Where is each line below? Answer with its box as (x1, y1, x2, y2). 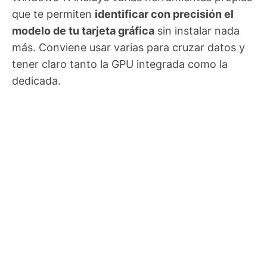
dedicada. (12, 74, 61, 87)
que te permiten (12, 7, 95, 20)
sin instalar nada (154, 24, 240, 37)
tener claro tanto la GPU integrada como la (12, 57, 228, 70)
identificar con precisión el (95, 7, 234, 20)
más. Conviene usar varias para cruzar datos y (12, 41, 245, 54)
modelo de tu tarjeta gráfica (12, 24, 154, 37)
